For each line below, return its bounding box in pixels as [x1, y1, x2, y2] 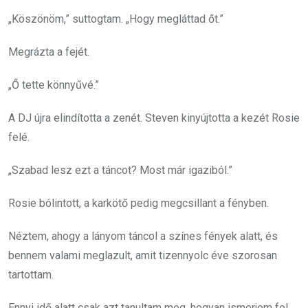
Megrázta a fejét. [8, 45, 89, 58]
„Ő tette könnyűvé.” [8, 78, 99, 91]
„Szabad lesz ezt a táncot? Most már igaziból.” [8, 164, 232, 177]
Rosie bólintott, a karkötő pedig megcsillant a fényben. [8, 197, 269, 210]
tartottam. [8, 268, 54, 281]
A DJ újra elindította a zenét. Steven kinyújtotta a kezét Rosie [8, 111, 300, 124]
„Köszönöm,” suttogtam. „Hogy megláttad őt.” [8, 12, 223, 25]
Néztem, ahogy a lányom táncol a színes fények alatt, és [8, 230, 278, 243]
